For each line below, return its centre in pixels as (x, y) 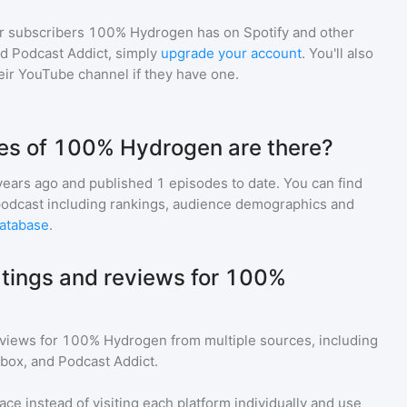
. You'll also (338, 53)
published (119, 183)
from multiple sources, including (273, 340)
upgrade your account (231, 53)
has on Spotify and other (274, 32)
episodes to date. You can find (264, 183)
